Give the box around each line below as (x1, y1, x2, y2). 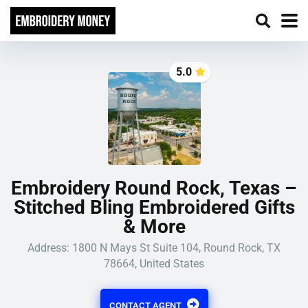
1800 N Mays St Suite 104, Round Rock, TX (72, 241, 280, 254)
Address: (27, 241, 72, 254)
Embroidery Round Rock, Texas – (11, 177, 297, 199)
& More (122, 215, 186, 238)
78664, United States (104, 257, 204, 270)
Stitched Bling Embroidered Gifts (13, 196, 295, 219)
